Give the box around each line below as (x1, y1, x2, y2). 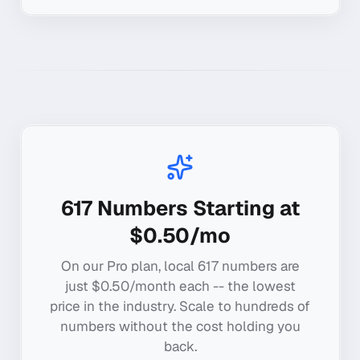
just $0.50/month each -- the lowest (64, 276, 296, 295)
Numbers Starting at (92, 194, 300, 223)
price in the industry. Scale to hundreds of (50, 297, 310, 315)
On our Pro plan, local (60, 256, 198, 275)
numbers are (218, 256, 300, 275)
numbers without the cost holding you (59, 317, 301, 335)
